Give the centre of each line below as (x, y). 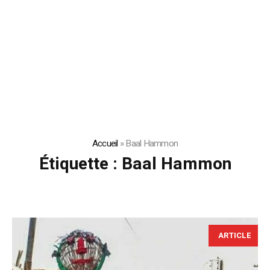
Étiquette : (80, 164)
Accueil (105, 143)
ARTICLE (235, 235)
